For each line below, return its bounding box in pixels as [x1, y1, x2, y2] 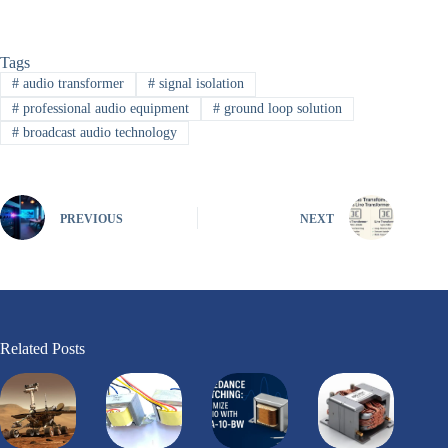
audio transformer [18, 76, 124, 92]
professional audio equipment [18, 100, 189, 116]
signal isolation [154, 76, 244, 92]
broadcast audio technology [18, 125, 177, 141]
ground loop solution [219, 100, 342, 116]
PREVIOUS [60, 211, 123, 226]
